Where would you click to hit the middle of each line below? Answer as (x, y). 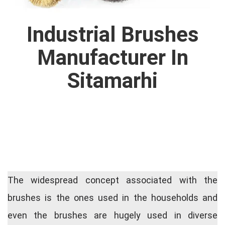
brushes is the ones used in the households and (113, 198)
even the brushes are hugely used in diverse (113, 215)
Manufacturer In (113, 58)
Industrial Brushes (113, 35)
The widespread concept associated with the (113, 180)
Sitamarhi (113, 81)
